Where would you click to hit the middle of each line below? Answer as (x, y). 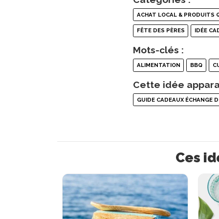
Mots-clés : (158, 50)
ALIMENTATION (158, 65)
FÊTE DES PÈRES (161, 31)
